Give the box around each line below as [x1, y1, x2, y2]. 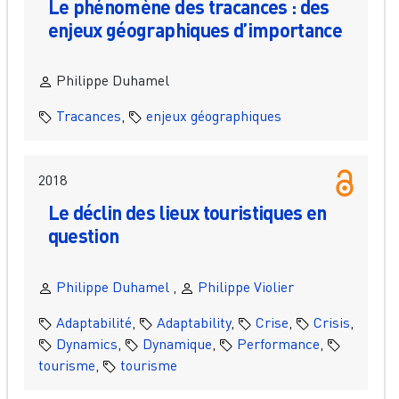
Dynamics [55, 334, 118, 353]
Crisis [313, 313, 350, 331]
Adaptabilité [55, 313, 132, 331]
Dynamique [142, 334, 212, 353]
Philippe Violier [197, 277, 294, 296]
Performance [236, 334, 320, 353]
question [47, 224, 119, 248]
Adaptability [156, 313, 231, 331]
